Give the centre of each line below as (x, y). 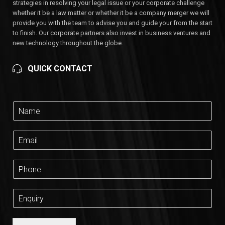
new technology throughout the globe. (69, 43)
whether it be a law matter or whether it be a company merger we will (111, 13)
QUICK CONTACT (60, 69)
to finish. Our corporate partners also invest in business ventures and (111, 33)
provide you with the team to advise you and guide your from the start (113, 23)
